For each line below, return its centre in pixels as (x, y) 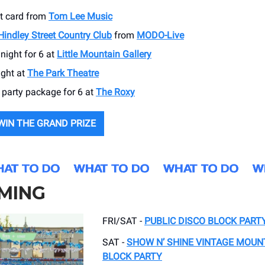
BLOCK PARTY (132, 257)
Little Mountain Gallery (104, 54)
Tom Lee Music (80, 16)
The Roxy (115, 92)
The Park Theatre (63, 73)
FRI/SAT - (123, 221)
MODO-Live (160, 35)
